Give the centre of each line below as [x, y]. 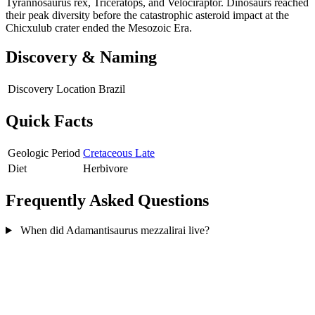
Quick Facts [49, 121]
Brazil [112, 89]
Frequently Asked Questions [107, 201]
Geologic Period [44, 153]
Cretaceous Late [119, 153]
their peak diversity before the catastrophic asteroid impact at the [147, 15]
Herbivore [105, 169]
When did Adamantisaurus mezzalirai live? [113, 230]
